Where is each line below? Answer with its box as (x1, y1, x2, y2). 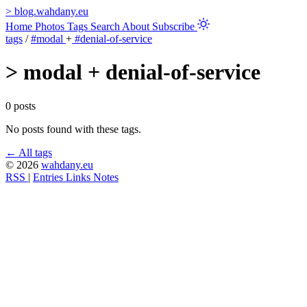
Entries (33, 171, 66, 183)
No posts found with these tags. (5, 123, 141, 135)
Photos (35, 21, 67, 32)
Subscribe (152, 21, 197, 32)
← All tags (5, 146, 52, 158)
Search (90, 21, 122, 32)
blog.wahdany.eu (14, 5, 88, 17)
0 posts (5, 99, 36, 112)
